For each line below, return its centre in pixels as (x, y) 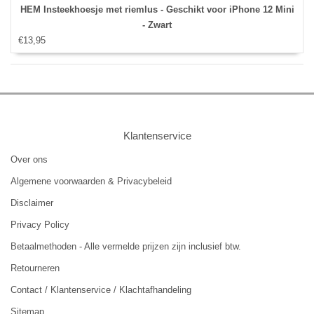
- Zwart (157, 25)
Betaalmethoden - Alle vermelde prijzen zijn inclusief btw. (126, 247)
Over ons (29, 160)
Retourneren (35, 268)
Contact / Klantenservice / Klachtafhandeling (101, 290)
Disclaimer (32, 203)
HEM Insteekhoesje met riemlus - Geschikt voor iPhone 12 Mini (157, 10)
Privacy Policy (40, 225)
